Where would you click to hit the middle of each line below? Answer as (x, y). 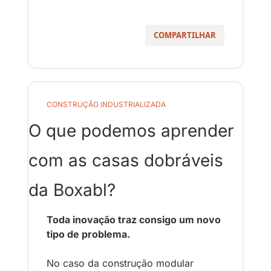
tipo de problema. (90, 234)
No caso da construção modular (120, 263)
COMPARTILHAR (185, 35)
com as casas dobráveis (126, 160)
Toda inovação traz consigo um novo (134, 219)
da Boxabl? (72, 190)
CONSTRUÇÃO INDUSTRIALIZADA (106, 104)
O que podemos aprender (131, 130)
